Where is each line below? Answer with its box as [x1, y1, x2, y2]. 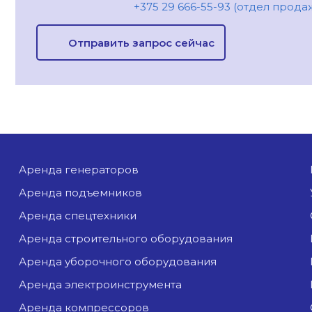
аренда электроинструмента [26, 278, 182, 292]
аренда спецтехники [26, 209, 137, 223]
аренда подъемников [26, 186, 143, 200]
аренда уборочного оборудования [26, 255, 217, 269]
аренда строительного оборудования [26, 232, 233, 246]
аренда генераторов [26, 163, 139, 177]
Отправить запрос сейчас [68, 36, 214, 49]
